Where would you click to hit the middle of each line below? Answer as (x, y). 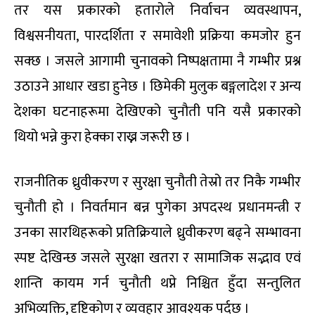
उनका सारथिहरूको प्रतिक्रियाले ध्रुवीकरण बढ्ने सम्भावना (157, 233)
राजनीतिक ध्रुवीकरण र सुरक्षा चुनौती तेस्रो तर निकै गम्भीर (157, 182)
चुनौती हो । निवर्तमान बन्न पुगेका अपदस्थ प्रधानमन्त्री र (157, 208)
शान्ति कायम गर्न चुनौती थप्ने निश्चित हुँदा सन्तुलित (157, 284)
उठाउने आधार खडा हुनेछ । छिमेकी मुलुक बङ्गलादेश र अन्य (157, 87)
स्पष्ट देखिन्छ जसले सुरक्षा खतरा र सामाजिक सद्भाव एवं (157, 258)
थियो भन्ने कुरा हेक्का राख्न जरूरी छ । (102, 137)
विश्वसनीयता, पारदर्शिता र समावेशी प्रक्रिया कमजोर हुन (157, 36)
